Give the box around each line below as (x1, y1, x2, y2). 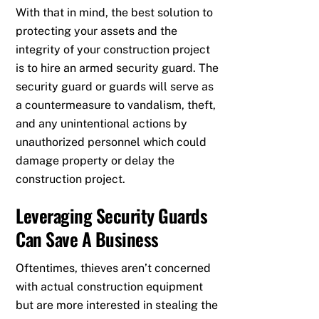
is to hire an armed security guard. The (16, 61, 219, 75)
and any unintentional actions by (16, 116, 188, 130)
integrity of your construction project (16, 42, 211, 56)
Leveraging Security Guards (16, 201, 208, 229)
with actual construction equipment (16, 280, 204, 294)
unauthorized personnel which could (16, 135, 207, 149)
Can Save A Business (16, 224, 159, 252)
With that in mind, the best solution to (16, 5, 214, 19)
